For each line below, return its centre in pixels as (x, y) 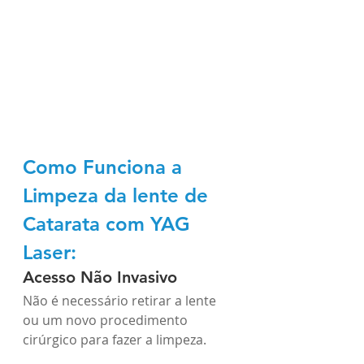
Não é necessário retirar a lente (121, 301)
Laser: (50, 252)
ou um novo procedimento (107, 320)
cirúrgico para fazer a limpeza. (116, 340)
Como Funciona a (105, 167)
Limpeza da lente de (118, 195)
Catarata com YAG (109, 224)
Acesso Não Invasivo (100, 277)
